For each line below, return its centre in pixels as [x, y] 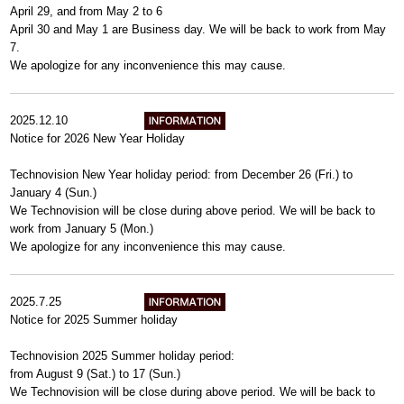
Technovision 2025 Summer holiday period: [123, 356]
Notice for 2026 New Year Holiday [98, 138]
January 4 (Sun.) [54, 193]
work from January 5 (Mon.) [82, 229]
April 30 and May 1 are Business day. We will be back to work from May [198, 29]
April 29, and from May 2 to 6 [87, 11]
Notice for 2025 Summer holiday [94, 320]
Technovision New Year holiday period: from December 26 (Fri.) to [182, 174]
